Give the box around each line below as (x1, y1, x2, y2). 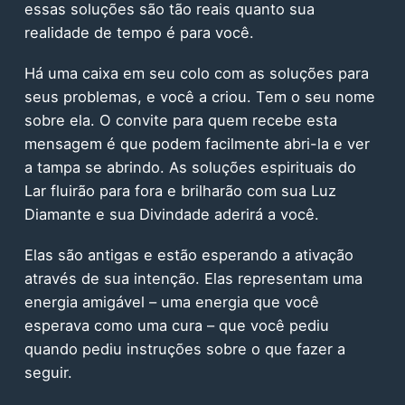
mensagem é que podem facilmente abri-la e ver (24, 135, 370, 154)
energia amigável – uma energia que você (24, 292, 319, 311)
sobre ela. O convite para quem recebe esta (24, 111, 337, 130)
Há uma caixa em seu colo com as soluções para (24, 64, 369, 83)
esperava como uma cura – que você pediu (24, 316, 329, 334)
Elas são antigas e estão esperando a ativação (24, 245, 353, 264)
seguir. (24, 363, 72, 381)
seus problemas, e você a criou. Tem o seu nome (24, 88, 375, 107)
